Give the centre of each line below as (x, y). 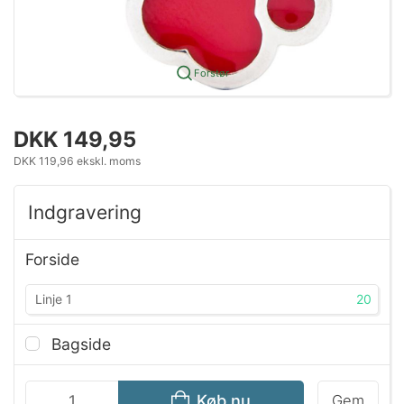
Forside (52, 259)
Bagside (78, 344)
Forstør (211, 73)
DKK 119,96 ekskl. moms (77, 161)
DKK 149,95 (75, 139)
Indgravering (85, 212)
